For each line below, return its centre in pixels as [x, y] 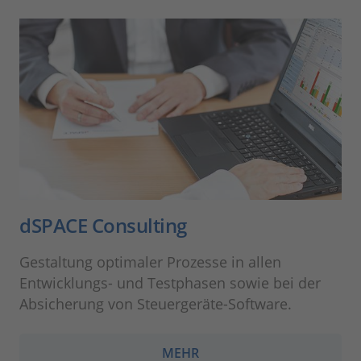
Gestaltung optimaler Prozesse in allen [150, 262]
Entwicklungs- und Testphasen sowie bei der [170, 283]
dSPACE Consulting [103, 226]
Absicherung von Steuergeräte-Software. [156, 304]
